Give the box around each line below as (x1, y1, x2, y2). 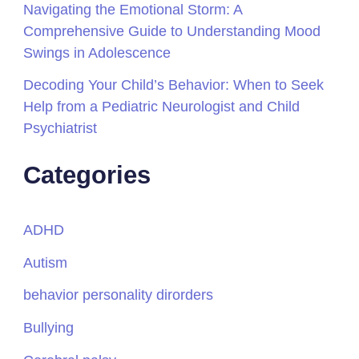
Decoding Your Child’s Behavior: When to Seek (23, 76, 325, 94)
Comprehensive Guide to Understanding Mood (23, 22, 321, 39)
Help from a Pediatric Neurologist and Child (23, 98, 301, 115)
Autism (23, 253, 68, 271)
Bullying (23, 319, 75, 337)
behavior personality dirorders (23, 286, 214, 304)
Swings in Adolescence (23, 43, 171, 61)
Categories (23, 161, 151, 190)
